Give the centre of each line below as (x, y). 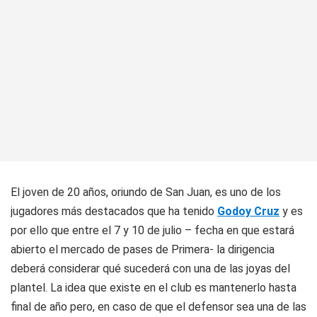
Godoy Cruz (248, 211)
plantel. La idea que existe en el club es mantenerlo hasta (154, 288)
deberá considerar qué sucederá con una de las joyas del (150, 269)
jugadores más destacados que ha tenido (114, 211)
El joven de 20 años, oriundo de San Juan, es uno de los (146, 192)
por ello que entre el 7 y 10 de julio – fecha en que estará (152, 230)
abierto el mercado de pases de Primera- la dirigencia (143, 249)
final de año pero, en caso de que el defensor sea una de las (158, 307)
